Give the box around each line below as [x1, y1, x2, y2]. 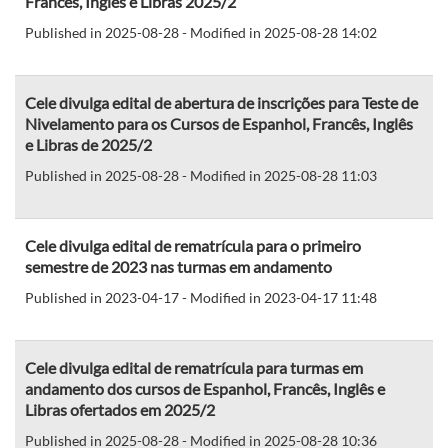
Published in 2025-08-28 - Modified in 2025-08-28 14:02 [25, 23, 377, 41]
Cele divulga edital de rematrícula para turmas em [25, 357, 363, 377]
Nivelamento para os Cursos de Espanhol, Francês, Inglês [25, 113, 413, 133]
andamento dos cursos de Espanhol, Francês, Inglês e [25, 378, 385, 398]
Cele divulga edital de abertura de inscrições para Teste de [25, 92, 418, 112]
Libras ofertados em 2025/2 [25, 399, 215, 419]
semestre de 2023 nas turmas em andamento [25, 256, 332, 276]
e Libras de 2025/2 [25, 134, 152, 154]
